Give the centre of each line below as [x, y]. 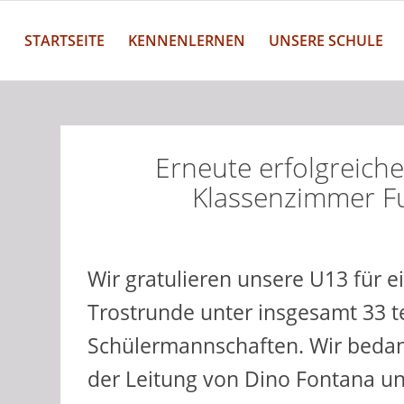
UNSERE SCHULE [326, 41]
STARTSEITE [64, 41]
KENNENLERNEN [186, 41]
